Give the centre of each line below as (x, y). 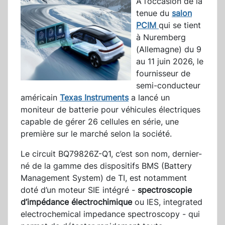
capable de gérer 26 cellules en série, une (100, 122)
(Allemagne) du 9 (169, 49)
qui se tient (180, 25)
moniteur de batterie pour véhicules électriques (110, 110)
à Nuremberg (161, 37)
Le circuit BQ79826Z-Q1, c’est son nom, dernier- (111, 154)
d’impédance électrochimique (76, 202)
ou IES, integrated (167, 202)
